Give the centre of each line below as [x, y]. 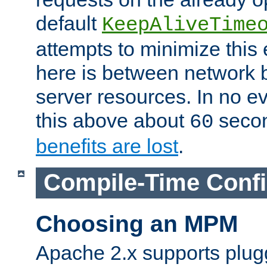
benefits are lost [107, 146]
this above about [113, 121]
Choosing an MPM [137, 223]
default [69, 24]
